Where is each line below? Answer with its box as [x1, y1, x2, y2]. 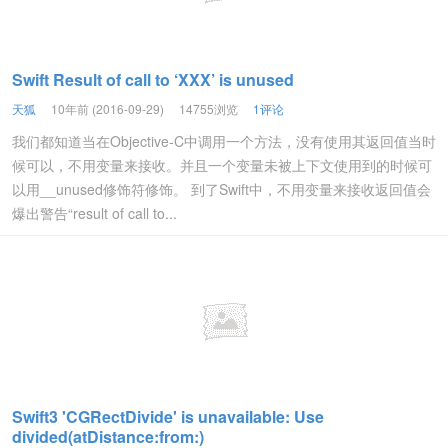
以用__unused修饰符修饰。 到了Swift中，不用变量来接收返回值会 [12, 179, 431, 199]
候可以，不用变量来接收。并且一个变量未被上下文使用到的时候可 [12, 155, 432, 175]
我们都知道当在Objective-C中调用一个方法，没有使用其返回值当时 [12, 131, 436, 151]
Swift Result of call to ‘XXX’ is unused [12, 68, 294, 91]
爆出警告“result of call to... [12, 203, 177, 223]
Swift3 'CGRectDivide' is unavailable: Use [12, 405, 324, 428]
